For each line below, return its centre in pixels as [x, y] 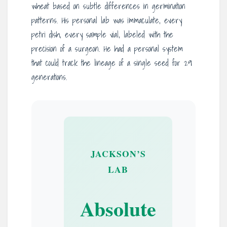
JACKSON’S [118, 154]
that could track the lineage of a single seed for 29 [112, 63]
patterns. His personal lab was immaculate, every [107, 21]
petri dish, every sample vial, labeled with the [102, 35]
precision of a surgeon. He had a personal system [107, 49]
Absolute [118, 209]
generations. [49, 77]
